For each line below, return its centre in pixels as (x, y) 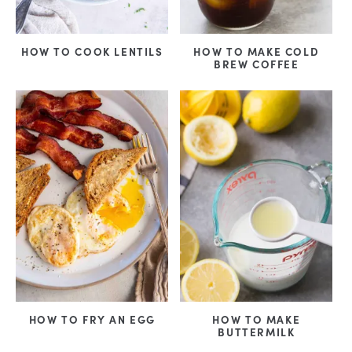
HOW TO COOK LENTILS (92, 51)
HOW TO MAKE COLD (257, 51)
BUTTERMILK (257, 332)
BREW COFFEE (256, 64)
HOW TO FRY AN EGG (92, 320)
